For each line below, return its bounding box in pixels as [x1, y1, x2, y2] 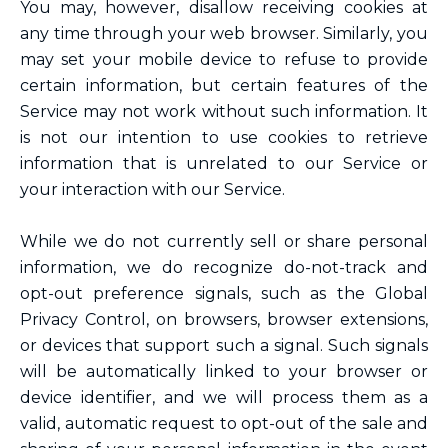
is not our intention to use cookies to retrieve [20, 128, 428, 147]
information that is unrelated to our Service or [20, 154, 428, 173]
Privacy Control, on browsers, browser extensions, [20, 310, 428, 329]
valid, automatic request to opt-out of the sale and [20, 414, 428, 433]
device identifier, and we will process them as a [20, 388, 428, 407]
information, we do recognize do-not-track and [20, 258, 428, 277]
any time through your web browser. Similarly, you [20, 24, 428, 43]
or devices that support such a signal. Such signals [20, 336, 428, 355]
